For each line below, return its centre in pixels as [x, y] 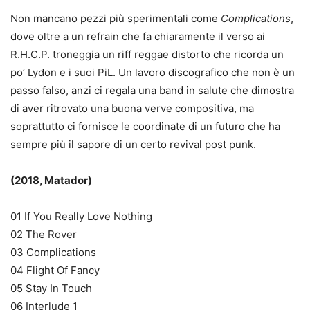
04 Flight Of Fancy [55, 270]
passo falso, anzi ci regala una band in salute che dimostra [152, 90]
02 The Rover [44, 234]
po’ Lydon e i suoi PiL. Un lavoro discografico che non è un [153, 72]
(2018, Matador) [51, 180]
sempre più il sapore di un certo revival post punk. [133, 144]
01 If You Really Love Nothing [81, 216]
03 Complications [53, 252]
